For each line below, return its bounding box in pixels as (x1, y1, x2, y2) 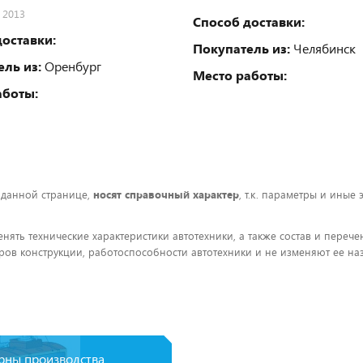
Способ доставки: (193, 12, 305, 30)
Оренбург (41, 57, 101, 75)
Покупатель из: (193, 39, 290, 57)
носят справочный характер (93, 186, 239, 202)
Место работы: (193, 66, 287, 83)
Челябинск (290, 39, 356, 57)
